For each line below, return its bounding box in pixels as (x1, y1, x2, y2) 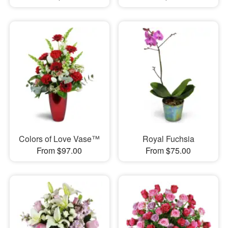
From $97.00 (37, 145, 82, 157)
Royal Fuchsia (142, 133, 194, 145)
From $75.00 (146, 145, 191, 157)
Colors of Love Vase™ (19, 133, 100, 145)
